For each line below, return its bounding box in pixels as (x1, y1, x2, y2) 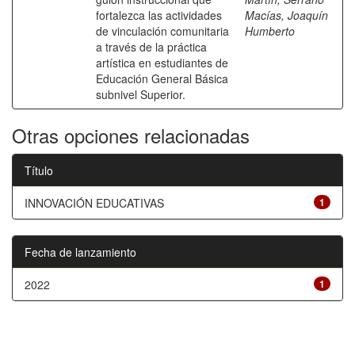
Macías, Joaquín (245, 7, 328, 23)
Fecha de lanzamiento (25, 244, 136, 260)
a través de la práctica (96, 39, 207, 55)
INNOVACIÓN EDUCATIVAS (25, 195, 164, 211)
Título (25, 162, 53, 178)
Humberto (245, 23, 295, 39)
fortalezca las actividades (96, 7, 222, 23)
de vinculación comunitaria (96, 23, 229, 39)
